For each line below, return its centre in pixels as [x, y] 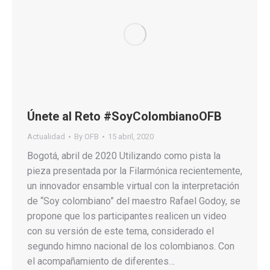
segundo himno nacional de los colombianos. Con [131, 246]
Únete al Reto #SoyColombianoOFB [124, 116]
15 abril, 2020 [131, 136]
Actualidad [46, 136]
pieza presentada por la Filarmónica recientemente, [135, 171]
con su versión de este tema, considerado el [121, 231]
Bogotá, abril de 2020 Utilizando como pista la [124, 155]
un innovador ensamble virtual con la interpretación [133, 186]
